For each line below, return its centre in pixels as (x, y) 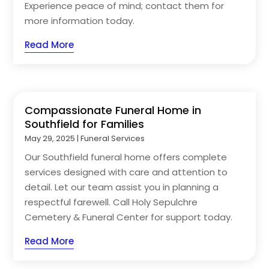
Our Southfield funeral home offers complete (126, 157)
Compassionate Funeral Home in (113, 110)
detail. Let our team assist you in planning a (122, 187)
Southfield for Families (85, 124)
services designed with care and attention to (126, 172)
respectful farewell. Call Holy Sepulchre (111, 202)
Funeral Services (113, 139)
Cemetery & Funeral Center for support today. (129, 217)
